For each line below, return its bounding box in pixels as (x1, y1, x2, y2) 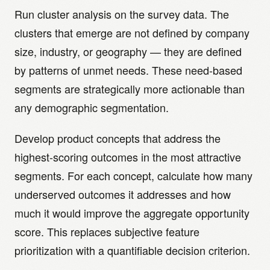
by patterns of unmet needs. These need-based (14, 62, 242, 78)
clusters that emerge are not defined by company (14, 25, 250, 40)
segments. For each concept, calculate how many (14, 168, 253, 183)
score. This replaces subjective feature (14, 224, 199, 239)
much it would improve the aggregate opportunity (14, 205, 250, 221)
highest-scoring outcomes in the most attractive (14, 149, 241, 165)
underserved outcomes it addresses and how (14, 186, 231, 202)
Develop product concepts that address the (14, 130, 221, 146)
